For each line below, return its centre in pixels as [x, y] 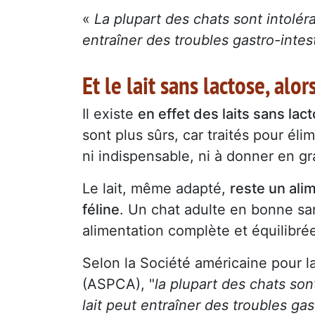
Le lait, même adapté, [156, 188]
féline [101, 209]
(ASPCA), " [118, 284]
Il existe [110, 114]
